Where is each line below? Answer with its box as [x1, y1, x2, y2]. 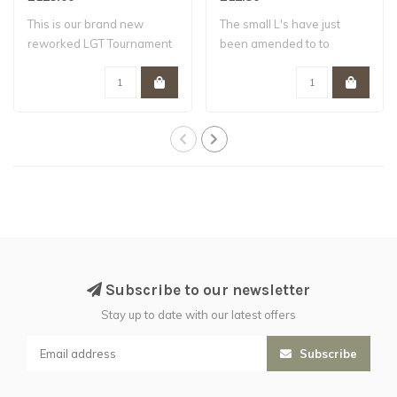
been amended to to [219, 36, 330, 51]
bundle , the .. [27, 56, 98, 71]
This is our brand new [27, 17, 144, 32]
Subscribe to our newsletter [102, 281, 310, 300]
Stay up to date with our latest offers [101, 307, 296, 323]
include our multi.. [219, 56, 312, 71]
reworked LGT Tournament [27, 36, 172, 51]
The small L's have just [219, 17, 340, 32]
